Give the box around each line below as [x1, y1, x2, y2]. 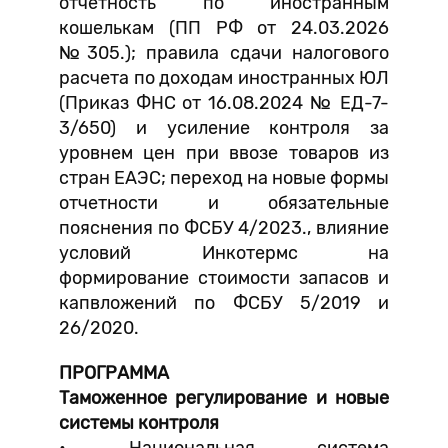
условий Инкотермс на [59, 242, 389, 264]
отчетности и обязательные [59, 192, 389, 214]
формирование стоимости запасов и [59, 267, 389, 289]
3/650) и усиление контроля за [59, 117, 389, 139]
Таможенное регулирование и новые [59, 387, 389, 409]
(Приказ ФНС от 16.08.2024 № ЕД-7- [59, 92, 389, 114]
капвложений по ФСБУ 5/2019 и [59, 292, 389, 314]
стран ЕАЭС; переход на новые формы [59, 167, 389, 189]
